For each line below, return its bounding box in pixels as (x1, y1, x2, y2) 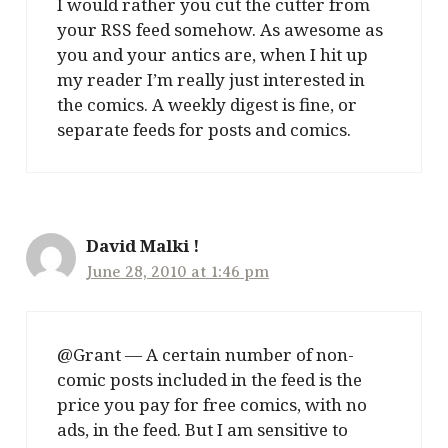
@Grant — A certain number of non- (57, 343, 354, 367)
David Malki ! (86, 233, 199, 257)
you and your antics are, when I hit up (57, 42, 368, 66)
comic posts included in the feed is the (57, 368, 362, 392)
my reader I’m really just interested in (57, 67, 365, 91)
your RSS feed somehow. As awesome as (57, 17, 383, 41)
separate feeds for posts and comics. (57, 117, 351, 141)
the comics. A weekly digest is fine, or (57, 92, 357, 116)
